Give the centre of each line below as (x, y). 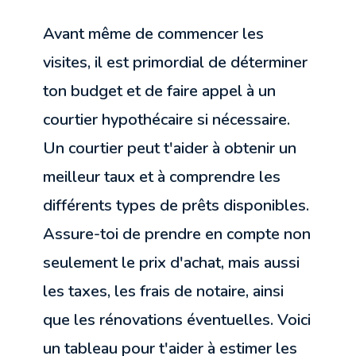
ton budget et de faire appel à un (160, 91)
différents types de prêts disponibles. (176, 206)
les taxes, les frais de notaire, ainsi (164, 292)
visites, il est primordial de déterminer (176, 63)
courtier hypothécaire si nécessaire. (167, 120)
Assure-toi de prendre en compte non (177, 234)
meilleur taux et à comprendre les (162, 177)
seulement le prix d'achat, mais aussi (172, 263)
